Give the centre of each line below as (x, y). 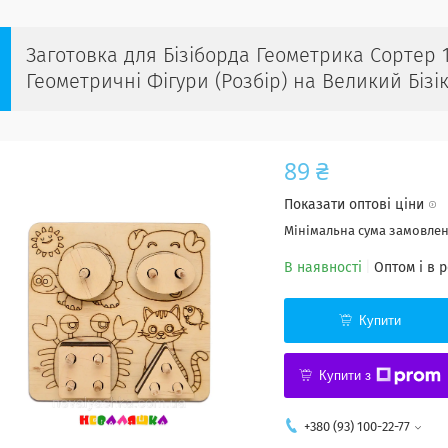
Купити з (345, 376)
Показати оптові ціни (354, 205)
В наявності (323, 268)
